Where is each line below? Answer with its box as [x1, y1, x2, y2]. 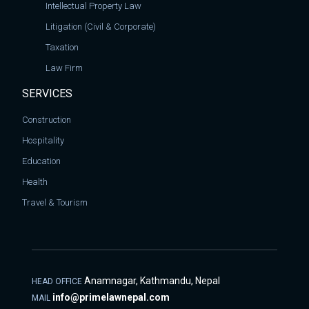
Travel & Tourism [22, 197, 88, 208]
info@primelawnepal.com [52, 291, 170, 303]
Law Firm [46, 62, 83, 73]
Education [22, 155, 61, 166]
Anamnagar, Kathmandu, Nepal [83, 275, 220, 286]
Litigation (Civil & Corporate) [46, 21, 157, 32]
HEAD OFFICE [31, 276, 84, 286]
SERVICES [22, 86, 73, 100]
